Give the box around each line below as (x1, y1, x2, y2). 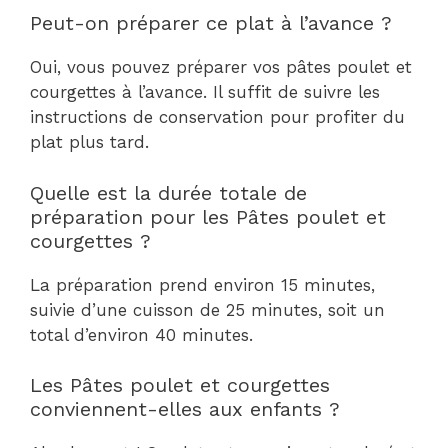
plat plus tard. (30, 132, 149, 153)
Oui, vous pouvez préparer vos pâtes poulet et (30, 57, 412, 78)
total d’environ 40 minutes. (30, 324, 253, 345)
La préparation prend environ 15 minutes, (30, 274, 375, 295)
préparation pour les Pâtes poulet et (30, 204, 386, 229)
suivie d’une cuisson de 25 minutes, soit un (30, 299, 385, 320)
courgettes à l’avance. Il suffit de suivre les (30, 82, 380, 103)
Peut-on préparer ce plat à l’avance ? (30, 11, 392, 36)
